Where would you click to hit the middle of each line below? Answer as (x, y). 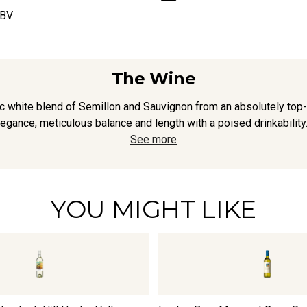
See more (153, 139)
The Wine (153, 78)
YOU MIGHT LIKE (153, 209)
